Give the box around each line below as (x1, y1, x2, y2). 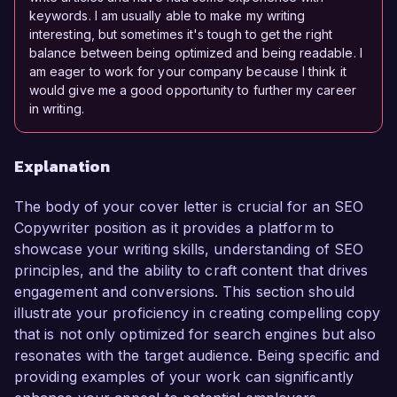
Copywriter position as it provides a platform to (14, 219, 334, 237)
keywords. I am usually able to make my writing (29, 8, 306, 24)
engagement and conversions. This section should (14, 283, 354, 301)
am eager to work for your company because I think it (29, 64, 346, 80)
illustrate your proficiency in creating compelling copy (14, 304, 381, 323)
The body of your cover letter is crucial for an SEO (14, 198, 364, 216)
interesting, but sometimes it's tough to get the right (29, 27, 332, 43)
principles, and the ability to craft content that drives (14, 261, 369, 280)
